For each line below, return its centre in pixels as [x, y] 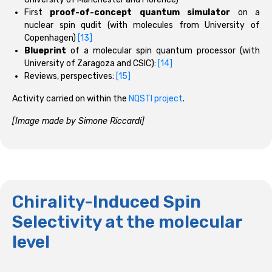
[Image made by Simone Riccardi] [78, 121]
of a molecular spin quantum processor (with [163, 51]
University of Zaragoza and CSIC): [91, 64]
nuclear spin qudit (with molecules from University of [142, 25]
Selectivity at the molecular [127, 222]
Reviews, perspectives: [70, 76]
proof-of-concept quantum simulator [140, 13]
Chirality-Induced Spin [107, 202]
